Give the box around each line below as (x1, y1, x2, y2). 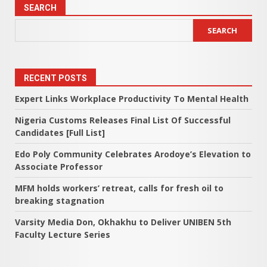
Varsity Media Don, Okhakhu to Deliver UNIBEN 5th (15, 216, 231, 228)
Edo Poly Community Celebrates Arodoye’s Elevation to (15, 148, 251, 160)
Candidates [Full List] (15, 127, 105, 138)
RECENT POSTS (24, 73, 87, 83)
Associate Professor (15, 161, 103, 172)
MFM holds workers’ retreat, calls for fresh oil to (15, 182, 223, 194)
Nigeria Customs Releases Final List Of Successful (15, 114, 231, 126)
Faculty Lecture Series (15, 229, 110, 240)
